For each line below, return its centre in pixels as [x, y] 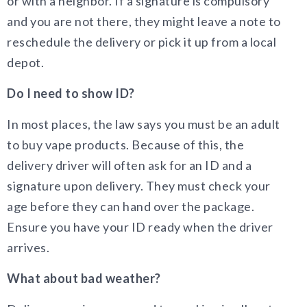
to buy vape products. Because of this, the [125, 145]
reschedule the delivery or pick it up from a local [142, 42]
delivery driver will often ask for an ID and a [129, 165]
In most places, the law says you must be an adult [144, 124]
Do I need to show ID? [71, 93]
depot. [25, 62]
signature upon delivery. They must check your [139, 186]
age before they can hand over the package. [131, 206]
